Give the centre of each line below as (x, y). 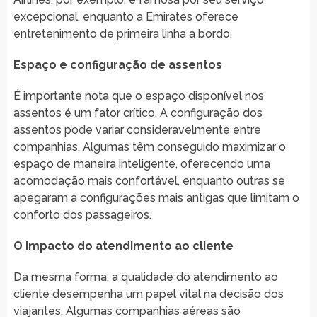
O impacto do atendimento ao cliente (123, 246)
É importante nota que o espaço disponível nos (138, 96)
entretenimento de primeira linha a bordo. (122, 33)
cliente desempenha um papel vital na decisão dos (148, 294)
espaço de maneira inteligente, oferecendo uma (142, 163)
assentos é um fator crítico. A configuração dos (138, 113)
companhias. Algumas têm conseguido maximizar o (149, 146)
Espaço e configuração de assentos (117, 64)
